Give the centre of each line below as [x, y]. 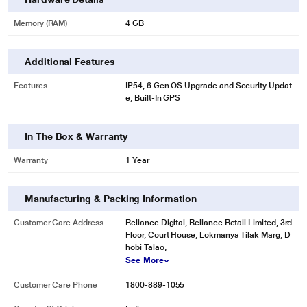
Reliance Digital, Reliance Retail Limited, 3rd [209, 223]
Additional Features [70, 62]
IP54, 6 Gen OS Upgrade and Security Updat [209, 86]
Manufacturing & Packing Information [111, 199]
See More [145, 261]
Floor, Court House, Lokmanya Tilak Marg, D [208, 235]
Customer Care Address [59, 223]
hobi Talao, [146, 248]
